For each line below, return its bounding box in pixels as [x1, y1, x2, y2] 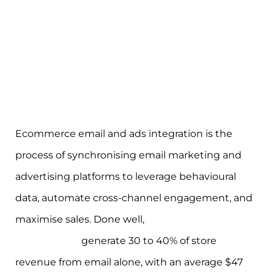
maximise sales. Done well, [15, 213, 147, 225]
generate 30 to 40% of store [79, 234, 217, 246]
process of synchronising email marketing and [15, 149, 242, 161]
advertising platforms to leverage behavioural [15, 170, 236, 182]
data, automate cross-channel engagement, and [15, 191, 253, 204]
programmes [15, 234, 79, 246]
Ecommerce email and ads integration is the [15, 127, 232, 139]
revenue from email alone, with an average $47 [15, 256, 243, 268]
